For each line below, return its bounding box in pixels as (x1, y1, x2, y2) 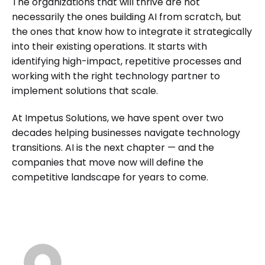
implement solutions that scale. (12, 83, 158, 98)
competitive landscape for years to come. (12, 170, 208, 185)
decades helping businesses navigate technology (12, 126, 240, 140)
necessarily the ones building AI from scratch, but (12, 9, 241, 24)
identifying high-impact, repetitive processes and (12, 54, 241, 68)
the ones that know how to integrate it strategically (12, 24, 252, 38)
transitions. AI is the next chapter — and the (12, 141, 214, 155)
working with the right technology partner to (12, 69, 220, 83)
